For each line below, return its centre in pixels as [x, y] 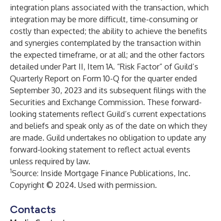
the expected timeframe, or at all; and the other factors [107, 55]
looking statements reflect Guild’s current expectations [108, 114]
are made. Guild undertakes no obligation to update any [108, 138]
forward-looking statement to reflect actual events [100, 149]
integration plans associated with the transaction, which [109, 7]
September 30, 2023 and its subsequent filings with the [108, 90]
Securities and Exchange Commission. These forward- [106, 102]
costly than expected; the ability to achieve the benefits [109, 31]
